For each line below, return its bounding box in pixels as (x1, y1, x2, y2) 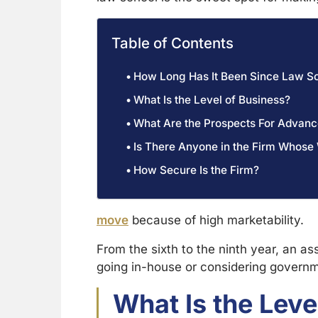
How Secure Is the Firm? (133, 163, 260, 177)
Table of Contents (111, 34, 234, 52)
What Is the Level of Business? (133, 93, 291, 106)
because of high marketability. (128, 213, 304, 227)
